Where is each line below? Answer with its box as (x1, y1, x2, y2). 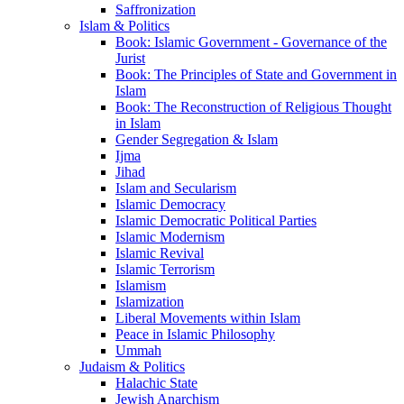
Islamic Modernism (115, 228, 225, 244)
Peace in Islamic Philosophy (115, 326, 275, 342)
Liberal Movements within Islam (115, 309, 300, 326)
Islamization (115, 293, 184, 309)
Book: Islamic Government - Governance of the (115, 33, 387, 50)
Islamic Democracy (115, 196, 225, 212)
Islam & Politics (79, 17, 170, 33)
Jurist (115, 50, 145, 66)
